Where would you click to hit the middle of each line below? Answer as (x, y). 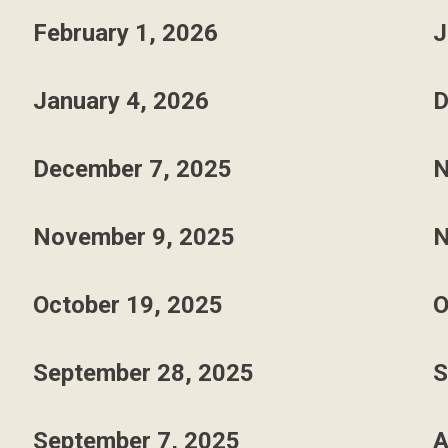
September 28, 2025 (143, 373)
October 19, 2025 (127, 305)
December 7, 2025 (132, 169)
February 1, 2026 (125, 33)
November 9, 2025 (133, 237)
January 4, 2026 (120, 101)
